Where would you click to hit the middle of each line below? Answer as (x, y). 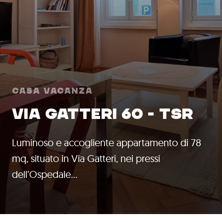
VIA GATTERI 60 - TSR (103, 114)
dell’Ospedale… (45, 174)
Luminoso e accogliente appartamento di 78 (107, 142)
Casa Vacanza (53, 91)
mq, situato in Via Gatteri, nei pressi (86, 158)
